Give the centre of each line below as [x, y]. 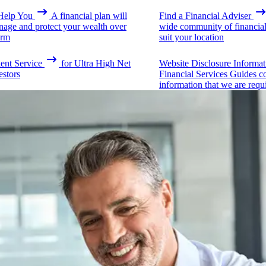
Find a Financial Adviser [205, 16]
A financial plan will [89, 16]
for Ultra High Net [96, 64]
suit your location [191, 37]
